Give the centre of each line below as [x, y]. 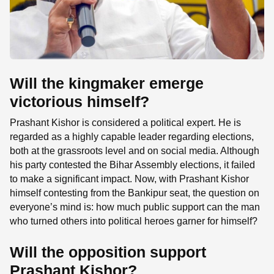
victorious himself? [80, 101]
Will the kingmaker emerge [107, 83]
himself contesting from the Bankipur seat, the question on [135, 193]
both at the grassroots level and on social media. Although [135, 150]
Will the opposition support [108, 252]
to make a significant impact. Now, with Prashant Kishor [129, 179]
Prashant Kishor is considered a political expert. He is [125, 122]
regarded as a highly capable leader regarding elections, [132, 136]
